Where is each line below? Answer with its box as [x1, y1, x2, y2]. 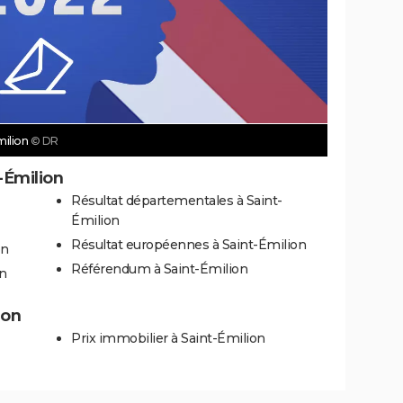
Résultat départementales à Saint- [71, 192, 282, 209]
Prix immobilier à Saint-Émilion [71, 330, 265, 347]
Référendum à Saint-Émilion [71, 260, 247, 277]
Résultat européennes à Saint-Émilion [71, 236, 306, 253]
